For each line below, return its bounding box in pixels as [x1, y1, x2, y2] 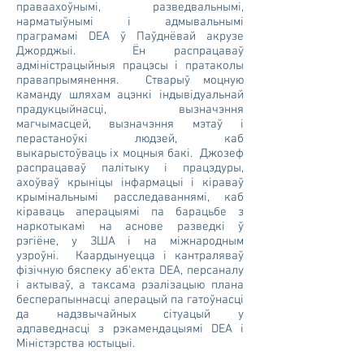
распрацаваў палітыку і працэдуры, [16, 161, 244, 175]
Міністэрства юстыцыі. [16, 336, 135, 351]
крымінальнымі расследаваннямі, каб [16, 190, 244, 205]
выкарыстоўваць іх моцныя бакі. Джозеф [16, 146, 244, 161]
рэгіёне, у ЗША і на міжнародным [16, 234, 244, 249]
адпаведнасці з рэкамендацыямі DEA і [16, 322, 244, 336]
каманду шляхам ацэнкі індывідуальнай [16, 88, 244, 102]
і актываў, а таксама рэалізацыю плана [16, 278, 244, 292]
